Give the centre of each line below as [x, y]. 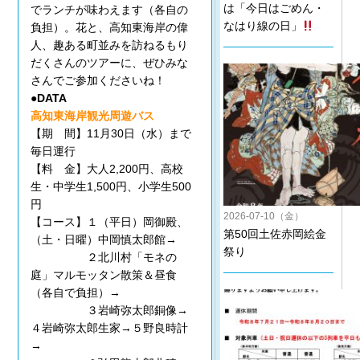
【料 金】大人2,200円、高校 [107, 169]
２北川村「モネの [104, 258]
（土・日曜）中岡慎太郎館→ [104, 240]
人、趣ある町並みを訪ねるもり [110, 45]
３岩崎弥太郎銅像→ [110, 311]
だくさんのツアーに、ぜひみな [110, 63]
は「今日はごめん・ [274, 8]
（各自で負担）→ [76, 293]
